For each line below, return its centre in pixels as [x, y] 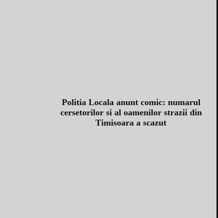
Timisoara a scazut [131, 123]
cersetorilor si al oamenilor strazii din [131, 113]
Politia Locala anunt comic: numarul [131, 102]
